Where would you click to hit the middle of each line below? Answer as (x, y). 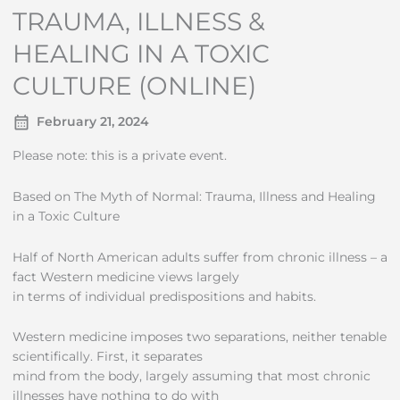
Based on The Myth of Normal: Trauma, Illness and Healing (194, 196)
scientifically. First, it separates (107, 357)
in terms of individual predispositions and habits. (164, 296)
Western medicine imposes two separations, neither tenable (199, 337)
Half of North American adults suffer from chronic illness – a (200, 257)
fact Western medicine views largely (125, 276)
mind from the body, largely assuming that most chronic (191, 376)
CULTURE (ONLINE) (134, 85)
